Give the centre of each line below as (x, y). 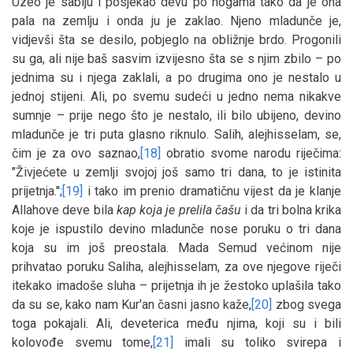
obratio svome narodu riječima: (251, 153)
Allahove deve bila (64, 210)
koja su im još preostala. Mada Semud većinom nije (176, 247)
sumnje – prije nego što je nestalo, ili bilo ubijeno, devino (176, 115)
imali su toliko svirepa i (258, 342)
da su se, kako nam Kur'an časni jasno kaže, (132, 304)
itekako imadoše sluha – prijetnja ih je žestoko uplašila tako (176, 285)
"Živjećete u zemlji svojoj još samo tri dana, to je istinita (176, 172)
